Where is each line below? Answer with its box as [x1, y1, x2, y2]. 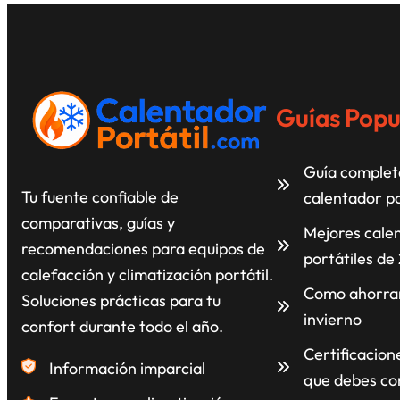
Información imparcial [49, 357, 205, 379]
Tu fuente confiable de [21, 186, 179, 207]
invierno [304, 309, 362, 330]
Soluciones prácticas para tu [21, 289, 221, 311]
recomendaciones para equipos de [21, 237, 265, 259]
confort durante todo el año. [21, 315, 223, 337]
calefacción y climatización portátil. [21, 263, 273, 285]
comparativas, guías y [21, 212, 175, 233]
